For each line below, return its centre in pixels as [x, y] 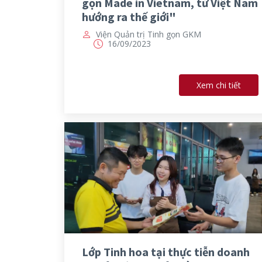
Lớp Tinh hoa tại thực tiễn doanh [166, 252]
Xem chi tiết [219, 85]
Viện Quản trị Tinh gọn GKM [148, 34]
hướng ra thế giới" [129, 16]
